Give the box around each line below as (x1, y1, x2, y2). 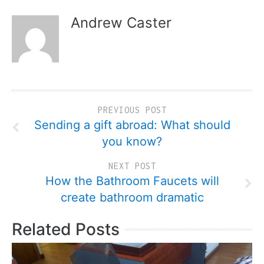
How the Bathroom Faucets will (45, 174, 219, 188)
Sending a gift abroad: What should (34, 118, 230, 132)
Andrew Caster (71, 14, 171, 31)
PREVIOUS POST (97, 105, 167, 115)
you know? (102, 134, 162, 148)
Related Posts (12, 219, 120, 239)
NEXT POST (108, 161, 156, 171)
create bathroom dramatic (60, 190, 204, 204)
